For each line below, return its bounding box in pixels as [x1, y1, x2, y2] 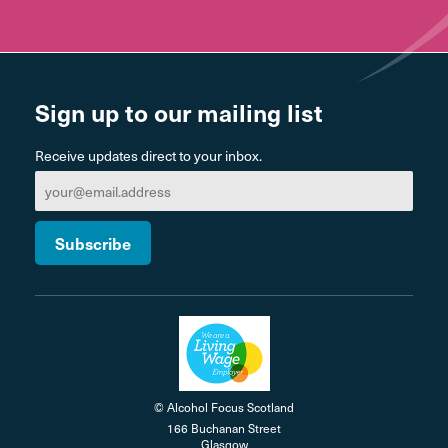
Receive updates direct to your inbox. [35, 145, 262, 166]
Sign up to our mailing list [35, 95, 323, 129]
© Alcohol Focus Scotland [154, 398, 294, 416]
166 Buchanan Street [167, 419, 281, 437]
